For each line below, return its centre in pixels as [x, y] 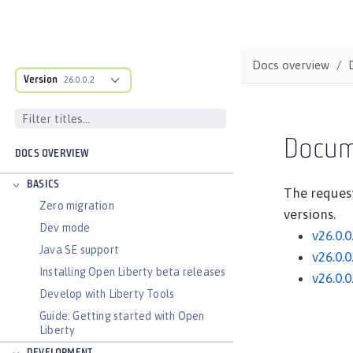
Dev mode [65, 228]
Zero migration [77, 206]
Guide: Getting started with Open [122, 316]
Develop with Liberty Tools [107, 294]
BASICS [43, 185]
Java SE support [79, 250]
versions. [310, 214]
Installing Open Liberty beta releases [133, 272]
